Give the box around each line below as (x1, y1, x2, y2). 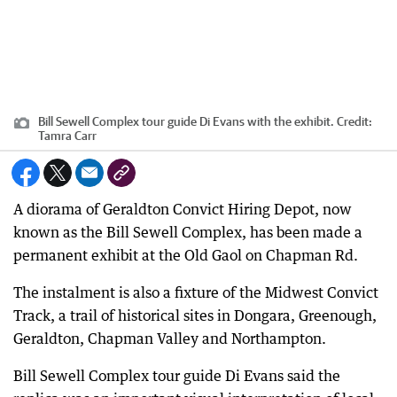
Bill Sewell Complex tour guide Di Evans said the (13, 367, 340, 385)
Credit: (334, 114, 372, 128)
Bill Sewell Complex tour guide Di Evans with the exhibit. (38, 114, 334, 128)
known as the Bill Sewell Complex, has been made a (13, 223, 362, 241)
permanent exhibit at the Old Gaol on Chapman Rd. (13, 246, 358, 264)
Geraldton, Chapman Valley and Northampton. (13, 330, 326, 347)
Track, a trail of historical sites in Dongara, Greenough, (13, 307, 377, 324)
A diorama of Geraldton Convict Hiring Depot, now (13, 200, 352, 218)
